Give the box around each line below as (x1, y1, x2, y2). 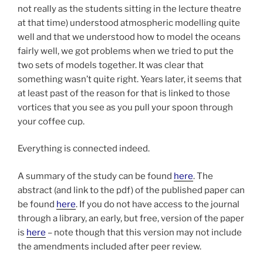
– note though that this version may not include (46, 227, 242, 238)
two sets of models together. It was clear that (18, 59, 204, 70)
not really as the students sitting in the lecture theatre (18, 3, 241, 14)
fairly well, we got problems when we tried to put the (18, 45, 234, 56)
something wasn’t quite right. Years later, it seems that (18, 73, 242, 85)
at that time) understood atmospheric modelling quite (18, 17, 240, 28)
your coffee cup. (18, 116, 85, 127)
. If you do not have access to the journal (76, 198, 240, 210)
